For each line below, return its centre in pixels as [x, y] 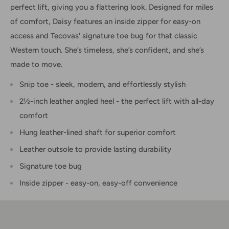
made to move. [36, 65]
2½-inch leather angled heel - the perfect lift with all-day [117, 101]
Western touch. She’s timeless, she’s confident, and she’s [107, 50]
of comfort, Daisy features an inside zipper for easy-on [105, 22]
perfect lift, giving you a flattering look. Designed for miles [112, 7]
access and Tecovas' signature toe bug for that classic [104, 36]
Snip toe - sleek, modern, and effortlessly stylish [102, 84]
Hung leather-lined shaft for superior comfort [98, 132]
